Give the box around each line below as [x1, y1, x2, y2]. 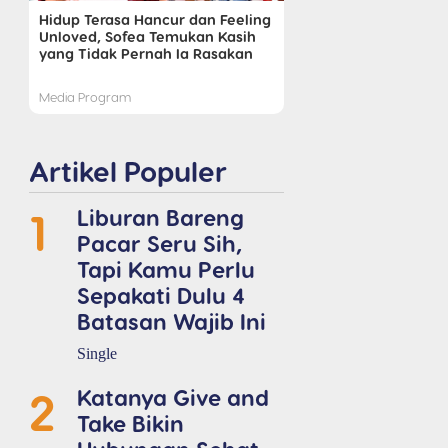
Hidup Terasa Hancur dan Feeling [38, 9, 271, 28]
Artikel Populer [28, 153, 227, 187]
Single [77, 344, 117, 362]
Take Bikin [77, 408, 184, 436]
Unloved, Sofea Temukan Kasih [38, 26, 256, 45]
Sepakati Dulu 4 [77, 280, 245, 308]
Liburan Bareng [77, 202, 244, 230]
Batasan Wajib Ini [77, 306, 266, 334]
